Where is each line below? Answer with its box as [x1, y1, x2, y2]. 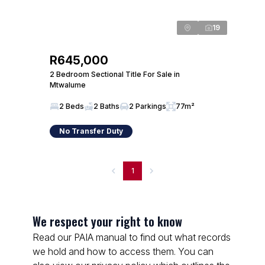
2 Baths [93, 102, 119, 111]
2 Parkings [129, 102, 166, 111]
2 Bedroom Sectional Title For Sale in [50, 70, 180, 79]
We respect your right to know [33, 212, 182, 230]
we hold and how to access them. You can [33, 245, 214, 257]
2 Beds [59, 102, 84, 111]
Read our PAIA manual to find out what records [33, 231, 231, 243]
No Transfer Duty [59, 127, 123, 135]
